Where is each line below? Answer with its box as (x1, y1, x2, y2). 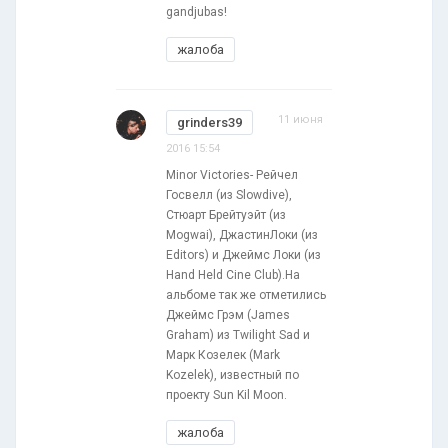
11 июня (278, 112, 323, 126)
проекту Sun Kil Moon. (166, 387, 287, 402)
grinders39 (177, 114, 242, 130)
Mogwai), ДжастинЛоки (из (166, 227, 318, 242)
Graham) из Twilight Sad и (166, 327, 310, 342)
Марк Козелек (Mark (166, 347, 280, 362)
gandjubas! (166, 4, 227, 19)
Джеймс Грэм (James (166, 307, 290, 322)
